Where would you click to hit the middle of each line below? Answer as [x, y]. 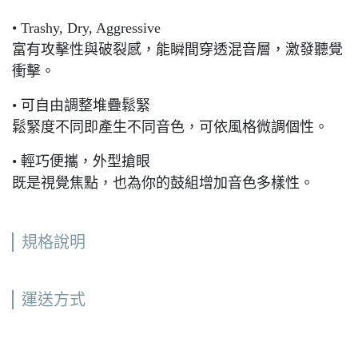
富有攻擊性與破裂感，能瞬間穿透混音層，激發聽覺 [177, 50]
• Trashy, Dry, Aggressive [86, 28]
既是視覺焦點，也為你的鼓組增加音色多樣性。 [163, 183]
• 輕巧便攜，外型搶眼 [81, 161]
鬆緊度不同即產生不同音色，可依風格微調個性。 [170, 127]
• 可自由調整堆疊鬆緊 [81, 105]
